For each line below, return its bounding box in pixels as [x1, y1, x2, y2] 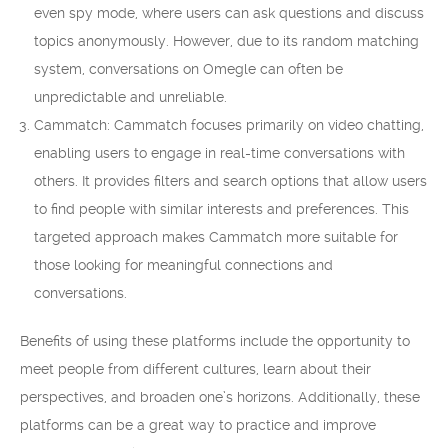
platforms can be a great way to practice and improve [20, 417, 376, 433]
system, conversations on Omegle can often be [34, 61, 343, 77]
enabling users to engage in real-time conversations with [34, 145, 405, 161]
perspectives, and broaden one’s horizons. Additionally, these [20, 389, 420, 405]
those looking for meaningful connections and [34, 257, 333, 273]
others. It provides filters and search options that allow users [34, 173, 427, 189]
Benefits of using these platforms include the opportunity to [20, 333, 410, 349]
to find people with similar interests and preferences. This [34, 201, 409, 217]
